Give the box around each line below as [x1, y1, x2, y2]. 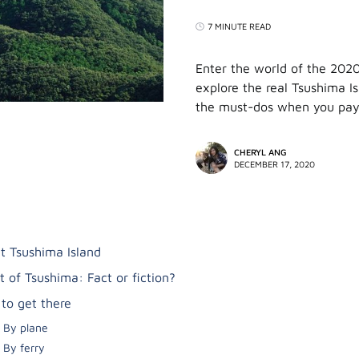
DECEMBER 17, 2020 [234, 159, 315, 169]
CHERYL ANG [234, 147, 287, 157]
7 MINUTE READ [208, 21, 271, 31]
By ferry [3, 341, 45, 354]
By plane [3, 321, 48, 334]
